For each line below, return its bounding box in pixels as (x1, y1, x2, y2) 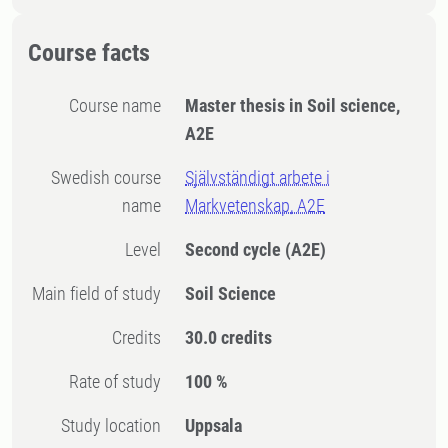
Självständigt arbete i (185, 167, 331, 188)
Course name (79, 95, 162, 116)
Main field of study (45, 283, 162, 304)
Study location (70, 415, 162, 436)
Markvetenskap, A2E (185, 195, 326, 216)
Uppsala (185, 415, 243, 436)
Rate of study (79, 371, 162, 392)
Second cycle (185, 239, 286, 260)
